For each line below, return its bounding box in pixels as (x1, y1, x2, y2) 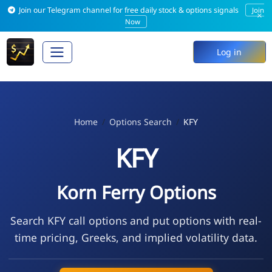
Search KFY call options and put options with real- (10, 212, 262, 228)
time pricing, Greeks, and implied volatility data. (15, 229, 257, 245)
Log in (217, 46, 242, 58)
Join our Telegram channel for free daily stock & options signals (17, 5, 241, 15)
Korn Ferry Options (56, 180, 216, 205)
